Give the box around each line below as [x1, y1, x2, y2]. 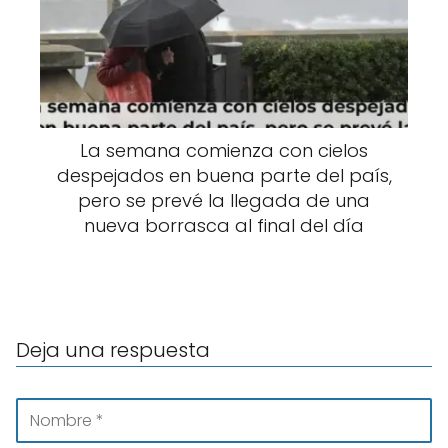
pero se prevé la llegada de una [78, 187, 370, 213]
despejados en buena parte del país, [56, 162, 392, 188]
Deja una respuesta [16, 335, 210, 364]
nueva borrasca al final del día [84, 212, 364, 238]
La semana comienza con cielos [80, 137, 368, 163]
